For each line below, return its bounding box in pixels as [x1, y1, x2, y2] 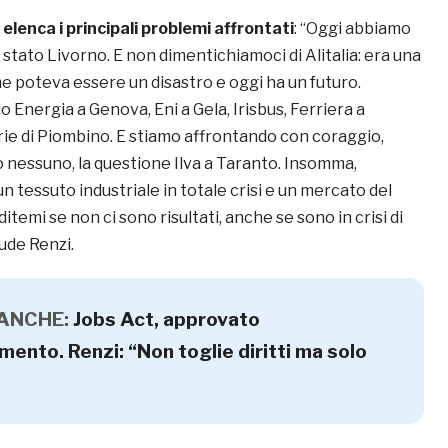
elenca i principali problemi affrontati [3, 19, 294, 39]
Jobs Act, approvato [73, 307, 260, 332]
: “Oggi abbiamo [294, 19, 411, 39]
